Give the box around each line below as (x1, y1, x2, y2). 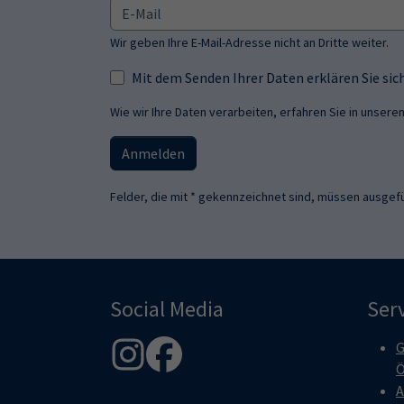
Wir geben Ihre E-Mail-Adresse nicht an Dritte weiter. (110, 34, 389, 50)
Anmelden (122, 144, 185, 162)
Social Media (110, 295, 224, 323)
